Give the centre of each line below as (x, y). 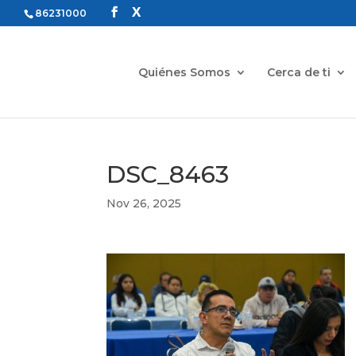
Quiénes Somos (185, 72)
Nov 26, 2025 (144, 203)
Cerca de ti (299, 72)
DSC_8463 (168, 174)
